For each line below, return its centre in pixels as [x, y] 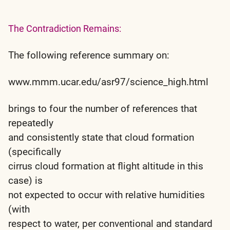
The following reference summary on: [89, 55]
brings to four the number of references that [103, 108]
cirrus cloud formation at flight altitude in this [106, 166]
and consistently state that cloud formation [101, 137]
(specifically [35, 151]
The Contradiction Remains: [65, 28]
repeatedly [31, 123]
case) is [25, 180]
